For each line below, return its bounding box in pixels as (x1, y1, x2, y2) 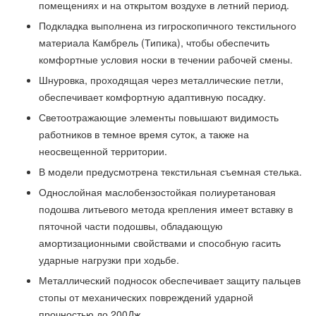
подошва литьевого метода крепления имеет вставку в (39, 202, 293, 217)
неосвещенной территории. (39, 144, 167, 159)
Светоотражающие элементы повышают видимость (39, 110, 279, 125)
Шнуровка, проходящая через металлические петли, (39, 73, 284, 87)
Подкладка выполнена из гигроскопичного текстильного (39, 18, 296, 33)
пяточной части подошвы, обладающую (39, 219, 223, 233)
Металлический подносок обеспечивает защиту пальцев (39, 273, 300, 288)
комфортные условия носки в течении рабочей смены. (39, 52, 293, 67)
